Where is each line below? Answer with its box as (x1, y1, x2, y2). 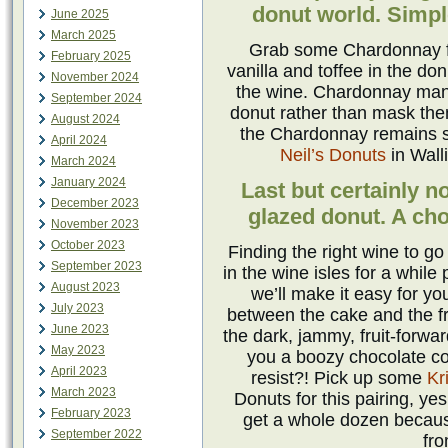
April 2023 (51, 364, 107, 378)
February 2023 (51, 406, 131, 420)
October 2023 (51, 238, 125, 252)
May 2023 (51, 343, 105, 357)
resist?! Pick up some (250, 368, 427, 388)
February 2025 (51, 49, 131, 63)
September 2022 (51, 427, 142, 441)
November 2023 (51, 217, 139, 231)
